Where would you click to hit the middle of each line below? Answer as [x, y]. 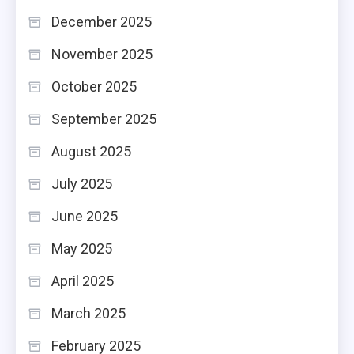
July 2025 [82, 184]
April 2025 [83, 281]
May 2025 [82, 249]
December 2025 [102, 22]
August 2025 [91, 152]
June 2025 [85, 217]
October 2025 [94, 87]
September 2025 [104, 119]
